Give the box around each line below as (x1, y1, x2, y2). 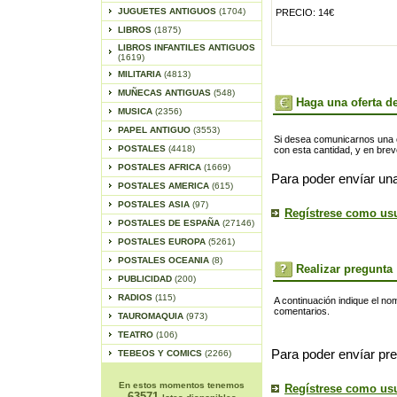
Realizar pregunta (296, 262, 393, 276)
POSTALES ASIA (117, 199, 192, 209)
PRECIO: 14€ (276, 7, 334, 18)
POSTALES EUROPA (117, 237, 208, 246)
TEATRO (117, 330, 156, 339)
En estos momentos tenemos (119, 380, 245, 390)
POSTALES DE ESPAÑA (117, 218, 222, 228)
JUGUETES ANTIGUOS (117, 6, 219, 16)
